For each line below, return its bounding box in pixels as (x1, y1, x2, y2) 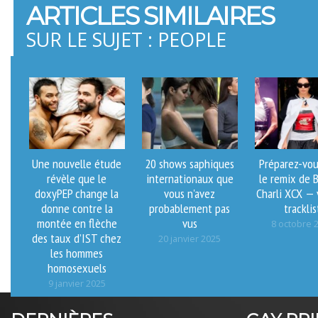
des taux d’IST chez (32, 229, 122, 246)
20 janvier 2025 (158, 232, 221, 245)
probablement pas (149, 199, 231, 216)
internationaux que (146, 169, 234, 187)
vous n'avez (164, 184, 216, 202)
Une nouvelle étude (32, 154, 122, 172)
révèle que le (47, 169, 107, 187)
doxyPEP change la (35, 184, 119, 202)
